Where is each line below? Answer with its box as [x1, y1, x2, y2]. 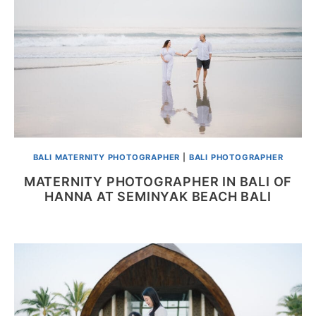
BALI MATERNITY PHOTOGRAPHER [32, 152, 181, 162]
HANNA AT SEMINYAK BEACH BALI [44, 188, 272, 204]
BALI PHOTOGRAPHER [188, 152, 284, 162]
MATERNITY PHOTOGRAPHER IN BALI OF [23, 174, 293, 189]
